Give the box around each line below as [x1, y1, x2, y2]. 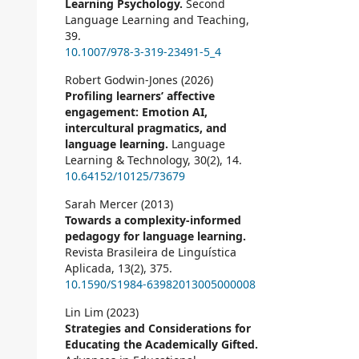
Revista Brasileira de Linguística [65, 244, 236, 260]
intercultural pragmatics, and [65, 120, 227, 136]
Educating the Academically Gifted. [65, 337, 258, 353]
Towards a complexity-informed [65, 212, 241, 228]
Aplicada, [65, 260, 118, 276]
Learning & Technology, [65, 152, 194, 168]
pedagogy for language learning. [65, 228, 246, 244]
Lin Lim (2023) [65, 305, 139, 321]
